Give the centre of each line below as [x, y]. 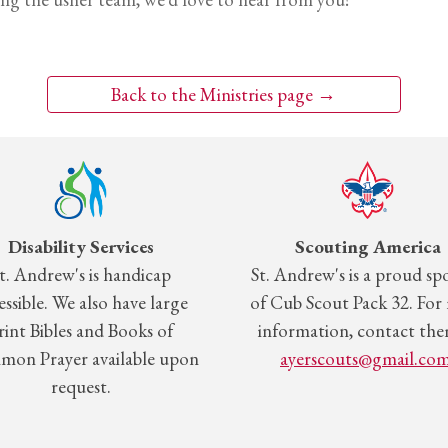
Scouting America [367, 247]
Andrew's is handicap [92, 275]
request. [80, 387]
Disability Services [80, 247]
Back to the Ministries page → [224, 95]
